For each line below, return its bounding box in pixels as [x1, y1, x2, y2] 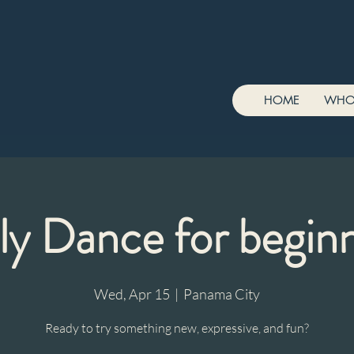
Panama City [183, 285, 260, 303]
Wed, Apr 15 [94, 285, 170, 303]
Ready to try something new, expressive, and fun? [45, 320, 309, 336]
